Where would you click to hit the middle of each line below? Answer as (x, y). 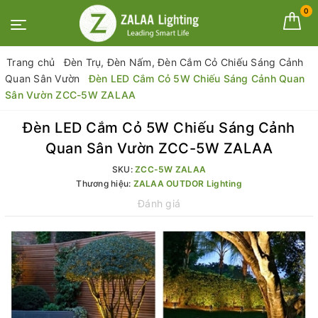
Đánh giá (159, 203)
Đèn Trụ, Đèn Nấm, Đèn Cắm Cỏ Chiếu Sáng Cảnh (183, 62)
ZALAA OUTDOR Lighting (187, 183)
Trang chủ (31, 62)
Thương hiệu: (105, 183)
